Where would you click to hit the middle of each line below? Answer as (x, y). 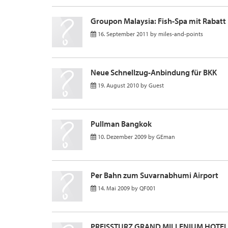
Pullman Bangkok (121, 124)
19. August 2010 (118, 85)
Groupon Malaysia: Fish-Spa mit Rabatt (158, 21)
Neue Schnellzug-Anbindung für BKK (154, 72)
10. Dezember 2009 (122, 137)
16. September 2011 (123, 34)
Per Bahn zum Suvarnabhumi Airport (154, 175)
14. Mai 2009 (114, 188)
